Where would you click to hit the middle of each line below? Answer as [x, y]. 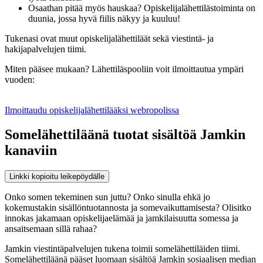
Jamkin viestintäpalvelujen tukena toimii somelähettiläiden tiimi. [122, 249]
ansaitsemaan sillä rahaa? [52, 229]
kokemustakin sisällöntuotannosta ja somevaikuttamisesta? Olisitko [128, 208]
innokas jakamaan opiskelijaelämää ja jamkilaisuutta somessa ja [122, 218]
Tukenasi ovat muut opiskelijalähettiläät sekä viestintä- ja [109, 38]
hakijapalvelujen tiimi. [45, 49]
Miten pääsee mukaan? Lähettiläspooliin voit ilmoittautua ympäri [124, 69]
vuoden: [20, 79]
